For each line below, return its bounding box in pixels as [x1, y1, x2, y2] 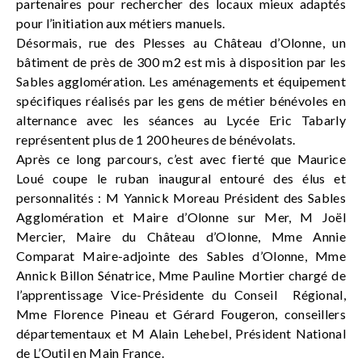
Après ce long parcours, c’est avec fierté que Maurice [16, 150, 346, 166]
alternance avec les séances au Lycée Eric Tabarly [16, 112, 346, 128]
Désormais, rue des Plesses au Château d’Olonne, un [16, 34, 346, 50]
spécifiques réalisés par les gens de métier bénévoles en [16, 92, 346, 108]
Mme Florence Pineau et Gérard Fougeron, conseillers [16, 305, 346, 322]
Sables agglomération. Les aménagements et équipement [16, 73, 346, 89]
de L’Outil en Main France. [16, 344, 164, 360]
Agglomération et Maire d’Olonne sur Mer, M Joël [16, 208, 346, 225]
